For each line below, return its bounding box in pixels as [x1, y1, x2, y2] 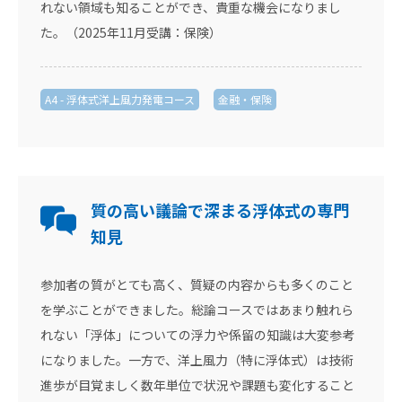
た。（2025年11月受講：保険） [40, 23, 222, 41]
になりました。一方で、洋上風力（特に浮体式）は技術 [40, 351, 354, 369]
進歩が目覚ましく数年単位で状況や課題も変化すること [40, 376, 354, 394]
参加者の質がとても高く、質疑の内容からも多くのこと [40, 275, 354, 293]
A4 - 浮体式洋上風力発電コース [45, 92, 195, 107]
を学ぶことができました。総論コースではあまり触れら [40, 301, 354, 319]
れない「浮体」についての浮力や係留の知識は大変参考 [40, 326, 354, 344]
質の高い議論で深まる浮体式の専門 [91, 198, 349, 222]
